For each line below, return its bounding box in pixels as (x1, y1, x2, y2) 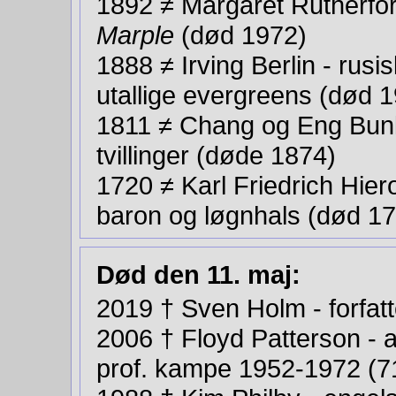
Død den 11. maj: (96, 260, 301, 289)
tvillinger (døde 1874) (96, 141, 343, 170)
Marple (96, 20, 174, 49)
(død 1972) (174, 20, 314, 49)
